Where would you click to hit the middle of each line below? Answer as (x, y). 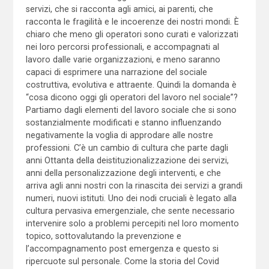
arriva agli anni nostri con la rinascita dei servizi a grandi (134, 185)
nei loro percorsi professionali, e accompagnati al (122, 47)
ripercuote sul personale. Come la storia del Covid (122, 261)
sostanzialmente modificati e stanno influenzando (123, 122)
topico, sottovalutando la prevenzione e (103, 236)
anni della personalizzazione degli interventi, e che (123, 173)
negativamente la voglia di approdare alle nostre (119, 135)
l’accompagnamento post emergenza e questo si (122, 248)
